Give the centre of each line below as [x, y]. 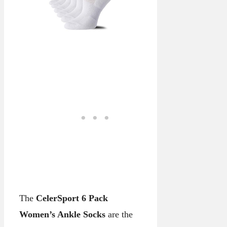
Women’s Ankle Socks [62, 214]
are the [119, 214]
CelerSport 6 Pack [72, 198]
